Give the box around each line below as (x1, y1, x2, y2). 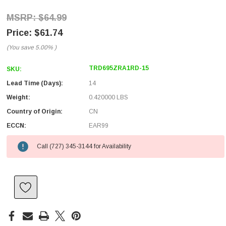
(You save (7, 44, 34, 51)
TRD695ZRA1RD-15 (89, 65, 149, 72)
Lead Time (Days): (7, 80, 63, 87)
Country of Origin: (7, 108, 63, 115)
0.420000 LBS (89, 94, 128, 101)
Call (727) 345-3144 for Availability (37, 143, 131, 150)
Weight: (7, 94, 30, 101)
